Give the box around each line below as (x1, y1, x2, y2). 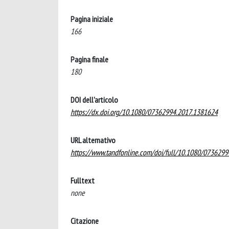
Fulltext (71, 175, 95, 186)
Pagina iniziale (71, 14, 113, 24)
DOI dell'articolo (71, 95, 118, 105)
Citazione (71, 216, 99, 226)
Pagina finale (71, 54, 108, 64)
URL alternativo (71, 135, 116, 145)
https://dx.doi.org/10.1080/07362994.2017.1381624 (71, 107, 218, 117)
